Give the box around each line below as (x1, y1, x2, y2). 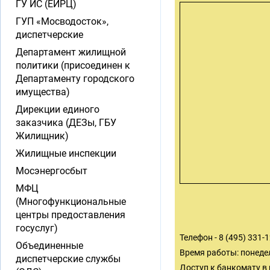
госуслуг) (16, 222, 58, 234)
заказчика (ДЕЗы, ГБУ (16, 117, 116, 128)
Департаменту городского (16, 73, 134, 84)
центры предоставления (16, 209, 125, 221)
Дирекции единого (16, 104, 99, 115)
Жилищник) (16, 130, 69, 142)
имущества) (16, 86, 70, 98)
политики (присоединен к (16, 60, 130, 71)
